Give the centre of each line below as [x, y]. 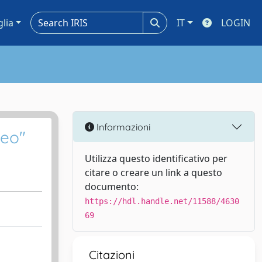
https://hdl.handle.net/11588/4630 [162, 201]
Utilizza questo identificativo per [156, 158]
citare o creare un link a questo [154, 173]
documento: [112, 187]
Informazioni [122, 127]
